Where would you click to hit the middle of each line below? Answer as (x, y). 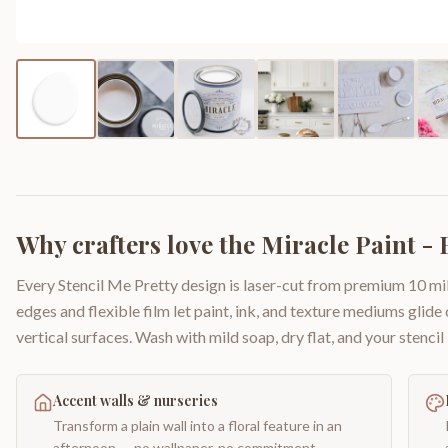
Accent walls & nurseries (135, 400)
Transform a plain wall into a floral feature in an (197, 425)
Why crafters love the (138, 244)
